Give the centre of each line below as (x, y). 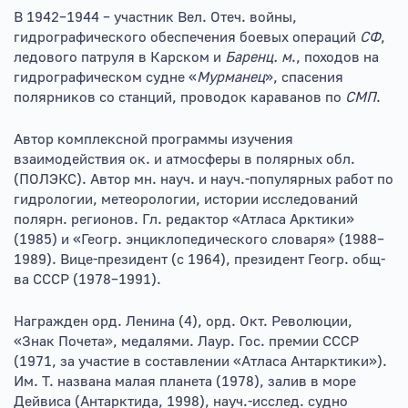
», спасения (304, 77)
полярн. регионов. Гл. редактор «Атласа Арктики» (184, 219)
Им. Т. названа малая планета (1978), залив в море (185, 382)
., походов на (335, 57)
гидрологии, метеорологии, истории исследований (186, 199)
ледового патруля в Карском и (119, 57)
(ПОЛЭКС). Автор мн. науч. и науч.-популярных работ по (204, 179)
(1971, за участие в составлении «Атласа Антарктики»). (200, 362)
